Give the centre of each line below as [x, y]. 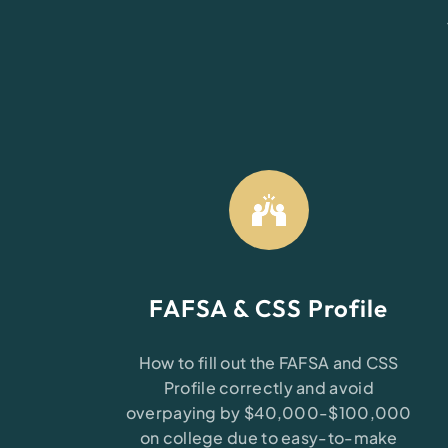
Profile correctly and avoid [268, 387]
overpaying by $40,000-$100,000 [268, 412]
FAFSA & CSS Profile [269, 308]
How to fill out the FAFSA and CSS [268, 362]
